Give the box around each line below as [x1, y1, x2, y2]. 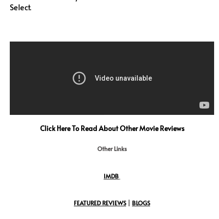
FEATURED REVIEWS [74, 199, 126, 207]
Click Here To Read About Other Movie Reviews [40, 124, 184, 133]
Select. [10, 1, 31, 13]
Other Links [97, 145, 127, 153]
